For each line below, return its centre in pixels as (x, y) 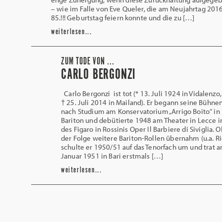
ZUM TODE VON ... (88, 62)
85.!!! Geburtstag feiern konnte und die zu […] (123, 18)
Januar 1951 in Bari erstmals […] (112, 156)
